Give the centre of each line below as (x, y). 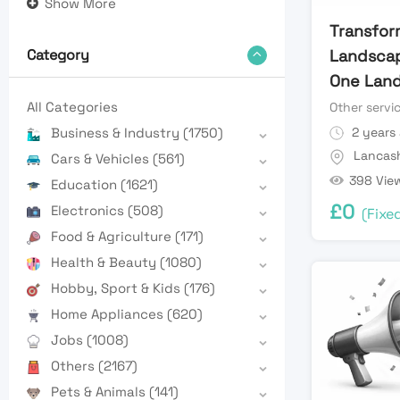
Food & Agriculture (113, 237)
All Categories (72, 107)
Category (58, 55)
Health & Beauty (105, 262)
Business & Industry (117, 133)
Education (86, 185)
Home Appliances (109, 314)
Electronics (89, 211)
